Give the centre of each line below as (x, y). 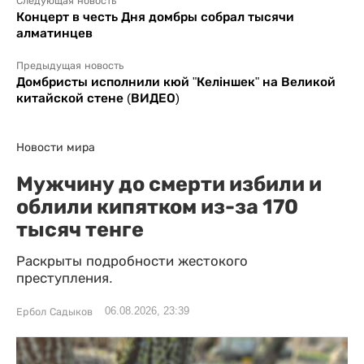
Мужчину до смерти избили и (169, 183)
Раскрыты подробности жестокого (132, 261)
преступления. (65, 278)
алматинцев (54, 32)
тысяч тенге (80, 229)
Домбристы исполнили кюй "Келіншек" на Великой (176, 81)
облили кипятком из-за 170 (157, 206)
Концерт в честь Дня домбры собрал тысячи (155, 16)
